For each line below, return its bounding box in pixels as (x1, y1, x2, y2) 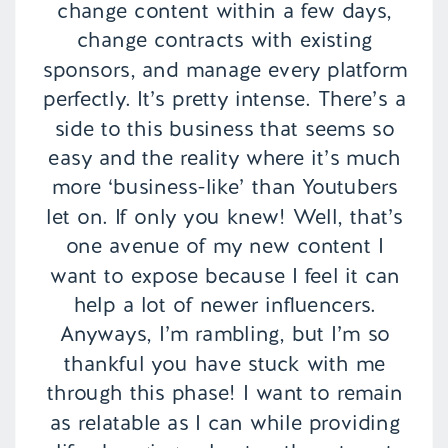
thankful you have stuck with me (64, 349, 386, 378)
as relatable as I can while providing (49, 408, 400, 437)
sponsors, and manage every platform (42, 55, 407, 84)
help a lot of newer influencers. (73, 291, 376, 320)
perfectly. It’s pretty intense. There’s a (43, 85, 407, 114)
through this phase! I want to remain (46, 379, 403, 408)
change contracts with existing (77, 26, 373, 55)
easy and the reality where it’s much (48, 144, 402, 173)
